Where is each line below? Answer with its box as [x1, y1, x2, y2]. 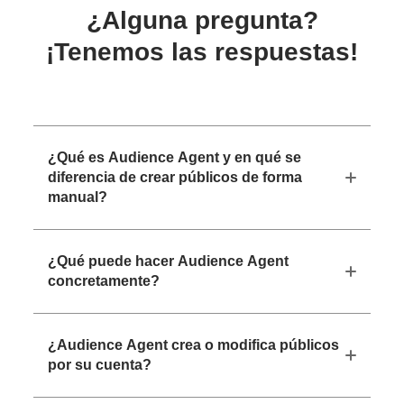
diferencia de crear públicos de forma [48, 169, 303, 185]
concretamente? [48, 272, 161, 289]
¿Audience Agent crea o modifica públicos [48, 336, 340, 353]
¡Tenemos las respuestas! [46, 37, 358, 66]
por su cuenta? [48, 356, 152, 372]
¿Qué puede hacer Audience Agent [48, 252, 289, 269]
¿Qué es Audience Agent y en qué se [48, 149, 302, 165]
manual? [48, 188, 108, 205]
